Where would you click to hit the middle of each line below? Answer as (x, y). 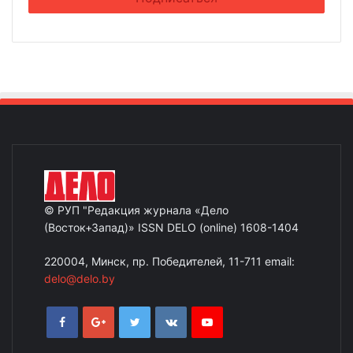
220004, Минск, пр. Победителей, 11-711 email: (169, 262)
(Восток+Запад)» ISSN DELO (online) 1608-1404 (171, 228)
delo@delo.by (80, 279)
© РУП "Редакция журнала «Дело (136, 210)
